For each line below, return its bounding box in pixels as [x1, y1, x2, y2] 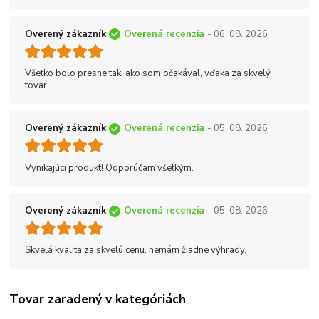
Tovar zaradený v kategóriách [9, 290, 187, 308]
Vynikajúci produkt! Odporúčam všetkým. [25, 161, 194, 174]
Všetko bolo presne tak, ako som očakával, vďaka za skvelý [25, 66, 271, 80]
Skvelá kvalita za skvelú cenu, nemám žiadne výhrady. [25, 244, 246, 257]
